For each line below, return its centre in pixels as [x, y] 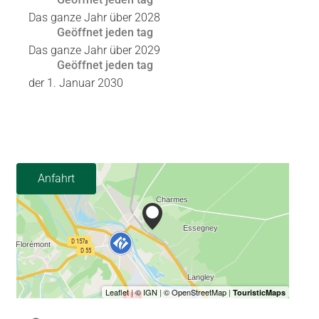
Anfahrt [56, 178]
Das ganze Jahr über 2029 [94, 50]
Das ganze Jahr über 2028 [94, 17]
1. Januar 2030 [85, 83]
